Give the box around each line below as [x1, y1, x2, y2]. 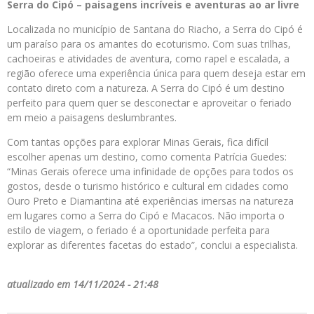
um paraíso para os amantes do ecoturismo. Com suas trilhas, [7, 37, 291, 51]
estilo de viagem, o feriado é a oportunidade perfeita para [7, 224, 270, 238]
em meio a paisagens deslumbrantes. [7, 111, 177, 125]
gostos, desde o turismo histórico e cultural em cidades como [7, 179, 289, 193]
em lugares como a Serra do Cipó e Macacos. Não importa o [7, 209, 285, 223]
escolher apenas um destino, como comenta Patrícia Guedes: [7, 150, 287, 164]
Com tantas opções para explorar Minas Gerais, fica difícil [7, 135, 268, 149]
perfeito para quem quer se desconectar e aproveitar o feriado [7, 96, 292, 110]
